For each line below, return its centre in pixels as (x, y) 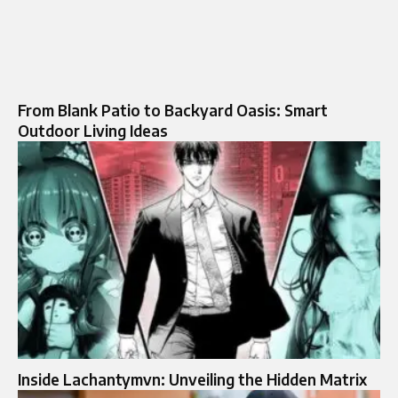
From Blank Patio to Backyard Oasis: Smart (173, 111)
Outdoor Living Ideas (93, 131)
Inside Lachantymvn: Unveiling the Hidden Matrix (192, 380)
